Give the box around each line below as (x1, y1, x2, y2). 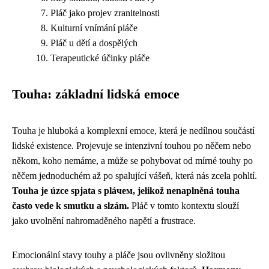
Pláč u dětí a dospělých (50, 38, 138, 48)
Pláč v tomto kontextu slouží (129, 201, 239, 211)
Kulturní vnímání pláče (50, 23, 138, 33)
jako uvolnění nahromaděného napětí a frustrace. (12, 216, 196, 226)
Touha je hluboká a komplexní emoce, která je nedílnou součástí (12, 125, 255, 136)
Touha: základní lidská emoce (12, 87, 180, 101)
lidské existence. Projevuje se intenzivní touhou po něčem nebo (12, 141, 251, 151)
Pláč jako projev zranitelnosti (50, 8, 160, 18)
